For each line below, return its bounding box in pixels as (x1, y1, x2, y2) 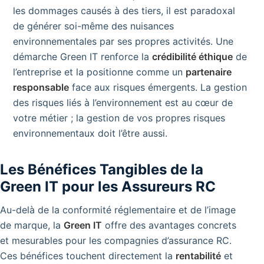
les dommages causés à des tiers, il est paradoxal (13, 4, 235, 16)
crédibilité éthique (152, 50, 233, 62)
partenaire (186, 65, 232, 78)
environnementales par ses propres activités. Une (13, 35, 233, 47)
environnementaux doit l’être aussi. (13, 127, 167, 139)
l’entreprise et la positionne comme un (13, 65, 186, 78)
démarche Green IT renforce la (13, 50, 152, 62)
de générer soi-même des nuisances (13, 19, 174, 32)
